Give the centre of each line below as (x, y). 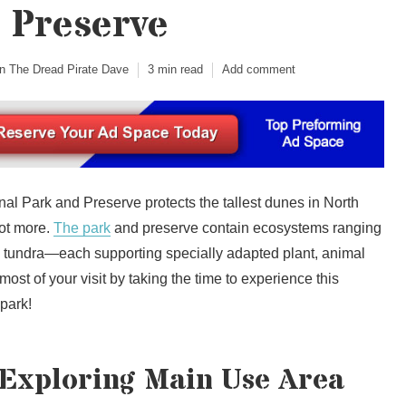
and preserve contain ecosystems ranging (246, 227)
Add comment (259, 69)
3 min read (175, 69)
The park (82, 227)
